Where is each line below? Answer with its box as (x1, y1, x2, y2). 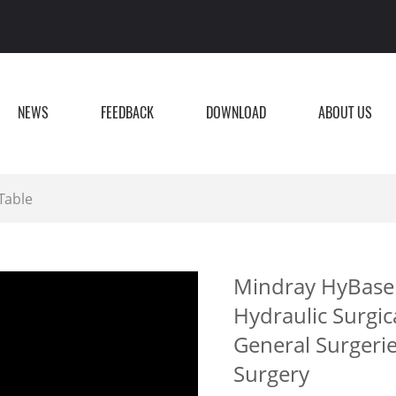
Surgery (233, 359, 309, 388)
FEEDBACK (100, 103, 154, 122)
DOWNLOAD (206, 103, 267, 122)
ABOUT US (318, 103, 373, 122)
